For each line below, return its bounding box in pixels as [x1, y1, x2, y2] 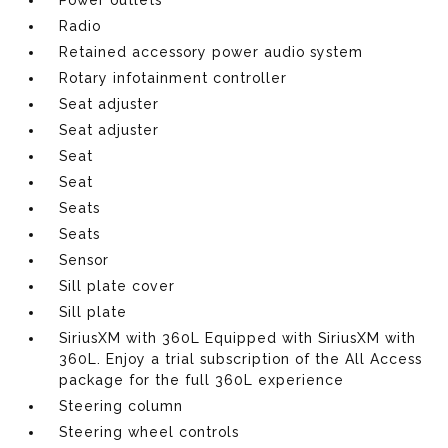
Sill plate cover [59, 277, 176, 294]
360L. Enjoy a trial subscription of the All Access [59, 350, 423, 367]
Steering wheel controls [59, 423, 240, 440]
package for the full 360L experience [59, 371, 345, 388]
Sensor [59, 251, 110, 268]
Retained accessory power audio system [59, 43, 364, 60]
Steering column [59, 397, 184, 414]
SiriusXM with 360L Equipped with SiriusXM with [59, 329, 417, 346]
